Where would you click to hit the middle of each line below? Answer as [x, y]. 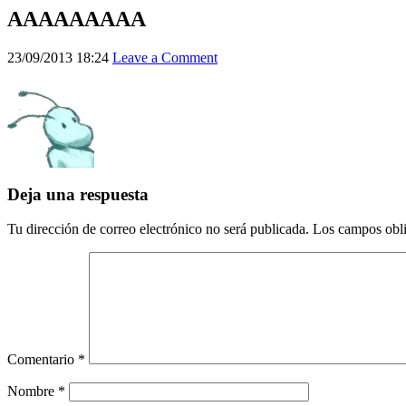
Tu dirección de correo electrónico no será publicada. [158, 229]
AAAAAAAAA [77, 19]
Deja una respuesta [78, 194]
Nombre [33, 391]
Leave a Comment [165, 57]
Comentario [43, 360]
